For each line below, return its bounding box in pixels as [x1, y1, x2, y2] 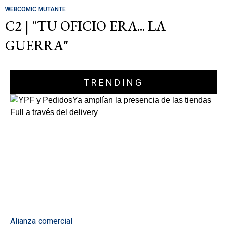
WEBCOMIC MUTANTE [5, 5, 66, 13]
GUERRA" [5, 36, 68, 54]
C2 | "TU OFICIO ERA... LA [5, 17, 166, 35]
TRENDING [84, 77, 143, 88]
